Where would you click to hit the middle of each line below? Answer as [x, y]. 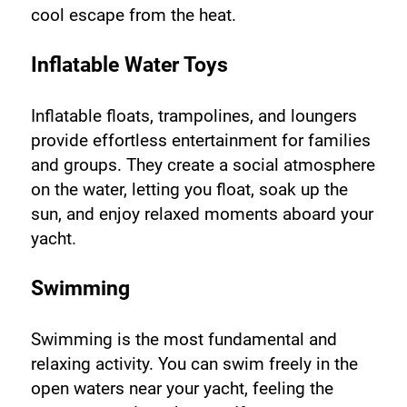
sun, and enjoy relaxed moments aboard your [202, 213]
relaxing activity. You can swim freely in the [194, 363]
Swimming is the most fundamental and [184, 339]
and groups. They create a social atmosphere [203, 164]
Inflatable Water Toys [129, 65]
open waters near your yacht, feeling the [182, 388]
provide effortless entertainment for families [200, 140]
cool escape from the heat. [133, 15]
